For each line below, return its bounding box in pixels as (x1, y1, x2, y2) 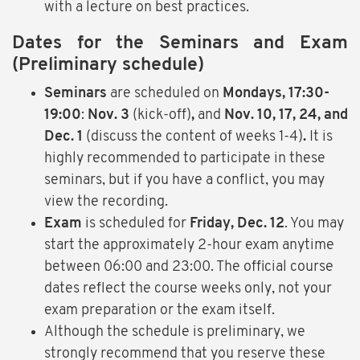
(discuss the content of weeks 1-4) (86, 129, 303, 145)
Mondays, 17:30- (223, 86, 329, 102)
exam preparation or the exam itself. (44, 303, 275, 319)
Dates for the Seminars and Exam (12, 35, 348, 54)
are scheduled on (107, 86, 223, 102)
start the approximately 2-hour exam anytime (44, 238, 334, 254)
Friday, (190, 216, 234, 232)
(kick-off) (133, 108, 191, 124)
